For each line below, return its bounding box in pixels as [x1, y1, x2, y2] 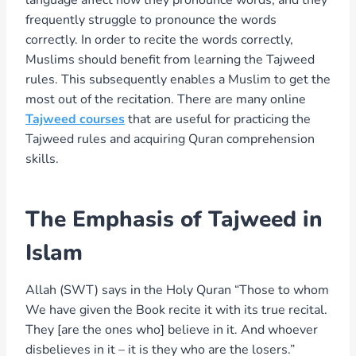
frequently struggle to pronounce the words [25, 10, 277, 29]
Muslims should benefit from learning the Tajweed [25, 50, 315, 68]
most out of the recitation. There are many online [25, 90, 306, 108]
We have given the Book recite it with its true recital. [25, 300, 327, 319]
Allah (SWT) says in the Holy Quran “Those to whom [25, 281, 329, 299]
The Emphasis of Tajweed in [25, 203, 323, 234]
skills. [25, 149, 59, 168]
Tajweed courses [25, 110, 125, 128]
